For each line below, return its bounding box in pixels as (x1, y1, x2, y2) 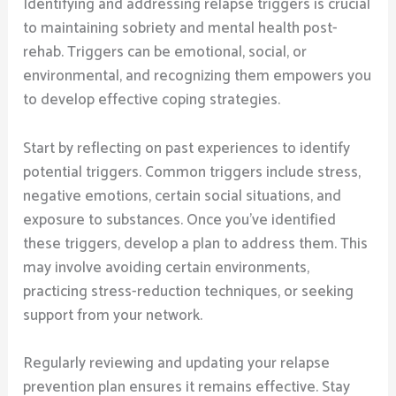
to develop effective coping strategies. (23, 88, 281, 113)
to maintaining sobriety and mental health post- (23, 16, 339, 42)
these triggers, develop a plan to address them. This (23, 231, 369, 256)
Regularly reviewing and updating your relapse (23, 350, 331, 376)
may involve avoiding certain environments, (23, 255, 310, 280)
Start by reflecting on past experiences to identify (23, 135, 351, 161)
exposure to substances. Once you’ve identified (23, 207, 337, 232)
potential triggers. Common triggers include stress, (23, 159, 362, 185)
